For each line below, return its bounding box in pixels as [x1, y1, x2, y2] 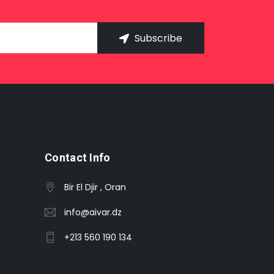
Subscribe [132, 31, 182, 45]
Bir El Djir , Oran [64, 180, 126, 193]
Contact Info [45, 150, 111, 164]
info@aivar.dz [64, 206, 122, 218]
